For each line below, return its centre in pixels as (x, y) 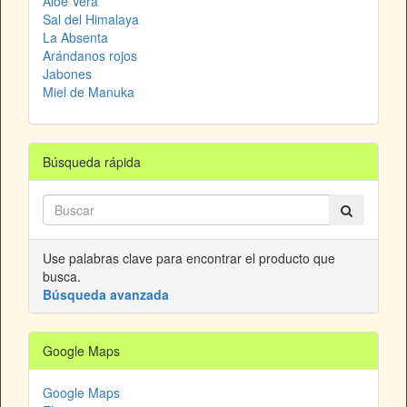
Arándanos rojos (90, 56)
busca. (62, 277)
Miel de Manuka (89, 92)
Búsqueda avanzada (106, 295)
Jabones (67, 74)
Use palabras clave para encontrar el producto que (189, 258)
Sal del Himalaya (91, 20)
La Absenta (75, 38)
